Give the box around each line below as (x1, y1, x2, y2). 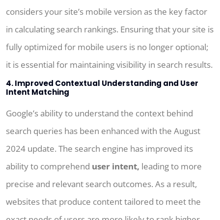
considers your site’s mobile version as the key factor (6, 6, 207, 18)
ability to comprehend (6, 161, 90, 172)
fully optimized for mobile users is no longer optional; (6, 41, 208, 53)
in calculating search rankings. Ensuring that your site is (6, 24, 214, 35)
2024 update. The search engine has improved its (6, 143, 193, 155)
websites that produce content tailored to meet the (6, 196, 201, 208)
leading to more (139, 161, 202, 172)
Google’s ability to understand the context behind (6, 108, 193, 119)
